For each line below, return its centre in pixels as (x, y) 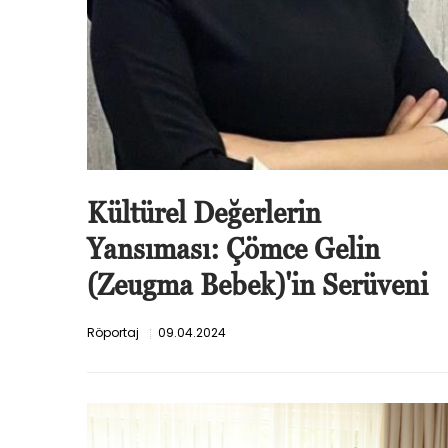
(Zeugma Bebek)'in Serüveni (257, 285)
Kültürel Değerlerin (204, 213)
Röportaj (113, 333)
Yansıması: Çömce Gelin (233, 249)
